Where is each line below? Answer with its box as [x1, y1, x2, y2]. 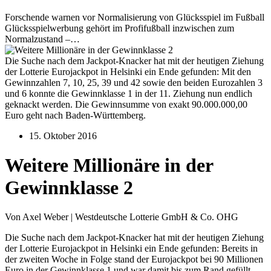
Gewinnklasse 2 [5, 177, 133, 198]
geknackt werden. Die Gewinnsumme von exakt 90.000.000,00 [5, 99, 247, 109]
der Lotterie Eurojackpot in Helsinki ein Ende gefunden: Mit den [5, 66, 251, 77]
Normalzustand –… [5, 33, 80, 44]
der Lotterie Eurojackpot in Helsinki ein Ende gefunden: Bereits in [5, 243, 258, 254]
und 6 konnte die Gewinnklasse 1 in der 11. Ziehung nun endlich [5, 88, 252, 99]
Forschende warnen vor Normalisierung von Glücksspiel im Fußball [5, 11, 264, 22]
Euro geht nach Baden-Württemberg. [5, 109, 146, 120]
